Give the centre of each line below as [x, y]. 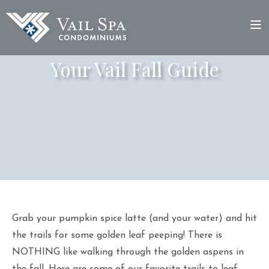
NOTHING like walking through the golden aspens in [128, 252]
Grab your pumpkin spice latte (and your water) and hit [134, 219]
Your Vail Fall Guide [134, 69]
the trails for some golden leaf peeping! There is [117, 235]
